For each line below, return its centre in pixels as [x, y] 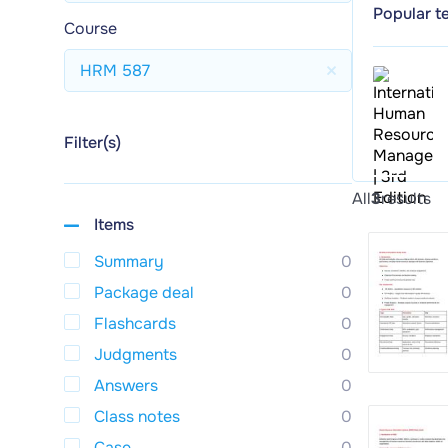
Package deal [144, 292]
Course [90, 28]
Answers [126, 385]
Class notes [137, 416]
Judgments [135, 354]
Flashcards [135, 323]
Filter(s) [92, 142]
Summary [129, 261]
